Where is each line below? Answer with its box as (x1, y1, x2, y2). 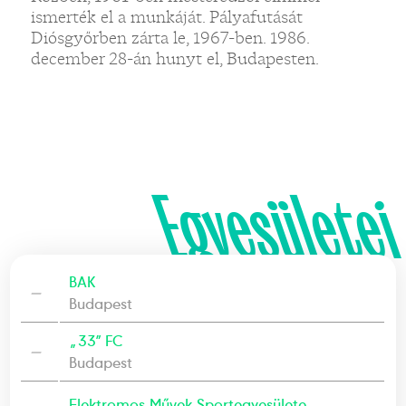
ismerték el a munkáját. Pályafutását (30, 5, 303, 28)
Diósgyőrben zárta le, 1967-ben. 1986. (30, 26, 309, 49)
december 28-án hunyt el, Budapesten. (30, 47, 319, 70)
